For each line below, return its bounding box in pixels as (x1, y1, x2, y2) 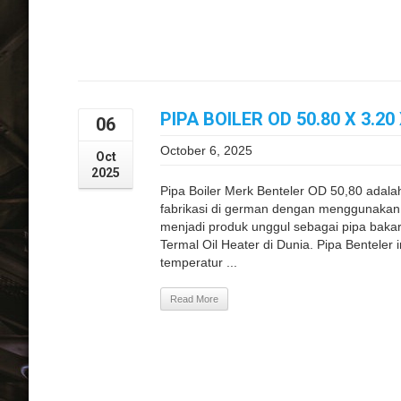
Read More (170, 293, 218, 304)
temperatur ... (160, 254, 237, 269)
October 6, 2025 (160, 142, 252, 158)
